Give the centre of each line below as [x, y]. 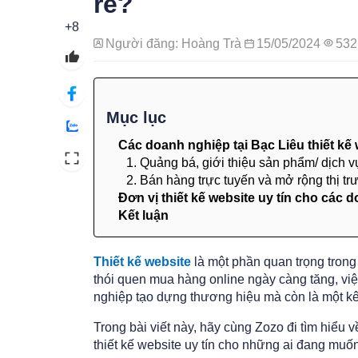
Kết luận [143, 215]
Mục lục [136, 117]
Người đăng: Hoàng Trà [175, 44]
